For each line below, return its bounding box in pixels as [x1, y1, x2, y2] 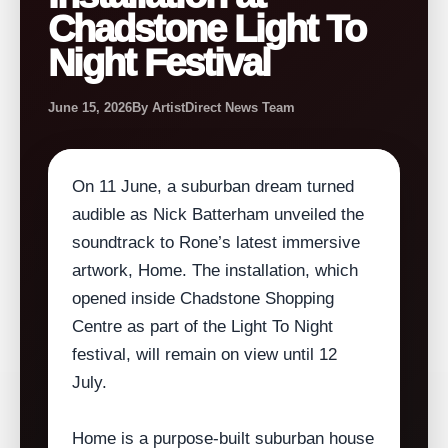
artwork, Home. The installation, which [72, 261, 358, 281]
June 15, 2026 [48, 100, 132, 116]
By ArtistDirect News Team [132, 100, 295, 116]
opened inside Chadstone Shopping [72, 289, 334, 309]
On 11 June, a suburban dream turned [72, 177, 354, 197]
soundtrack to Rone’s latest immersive [72, 233, 360, 253]
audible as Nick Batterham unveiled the [72, 205, 364, 225]
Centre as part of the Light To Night [72, 317, 333, 337]
